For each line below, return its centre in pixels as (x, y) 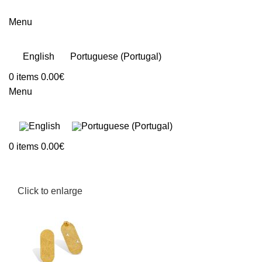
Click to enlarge (50, 191)
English (39, 56)
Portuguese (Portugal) (116, 56)
